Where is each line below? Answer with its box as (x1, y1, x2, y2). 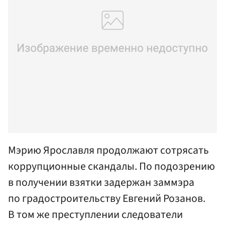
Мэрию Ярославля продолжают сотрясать (8, 142, 209, 158)
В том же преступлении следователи (8, 206, 183, 222)
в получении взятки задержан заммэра (8, 174, 194, 190)
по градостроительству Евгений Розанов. (8, 190, 205, 206)
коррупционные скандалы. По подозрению (8, 158, 215, 174)
